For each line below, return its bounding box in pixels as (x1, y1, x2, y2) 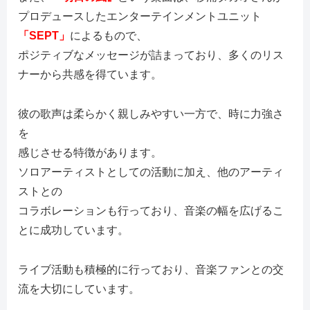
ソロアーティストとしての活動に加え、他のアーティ (18, 166, 284, 179)
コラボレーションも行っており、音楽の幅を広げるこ (18, 205, 284, 217)
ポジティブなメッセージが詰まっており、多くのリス (18, 49, 284, 62)
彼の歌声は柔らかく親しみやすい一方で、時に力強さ (18, 108, 284, 120)
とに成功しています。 (18, 224, 129, 237)
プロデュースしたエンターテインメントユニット (18, 10, 262, 23)
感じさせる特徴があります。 (18, 147, 162, 159)
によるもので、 (70, 30, 147, 42)
